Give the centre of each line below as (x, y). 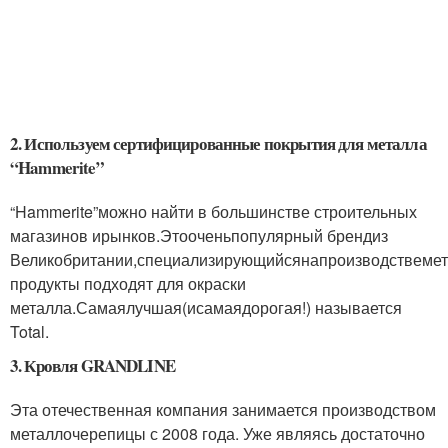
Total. (29, 331)
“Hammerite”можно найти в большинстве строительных (213, 211)
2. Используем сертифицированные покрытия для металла (218, 143)
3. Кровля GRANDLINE (92, 365)
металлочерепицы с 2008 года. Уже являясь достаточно (217, 433)
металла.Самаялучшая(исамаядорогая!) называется (206, 307)
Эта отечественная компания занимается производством (223, 409)
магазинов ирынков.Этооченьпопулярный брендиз (199, 235)
